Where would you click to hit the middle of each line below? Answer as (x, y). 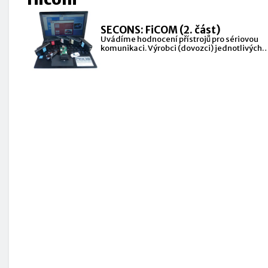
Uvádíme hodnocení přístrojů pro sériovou (179, 39)
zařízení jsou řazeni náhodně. (155, 57)
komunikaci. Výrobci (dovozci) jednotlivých (181, 48)
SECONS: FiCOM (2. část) (160, 30)
